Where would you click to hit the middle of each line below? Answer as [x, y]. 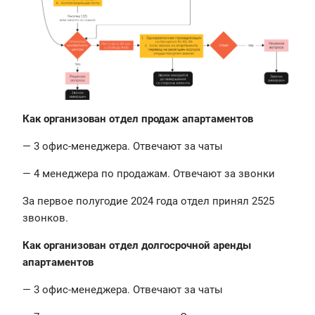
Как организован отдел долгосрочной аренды [137, 246]
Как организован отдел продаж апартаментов [139, 119]
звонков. [45, 218]
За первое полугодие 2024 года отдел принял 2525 [148, 201]
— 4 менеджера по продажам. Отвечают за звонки [149, 174]
